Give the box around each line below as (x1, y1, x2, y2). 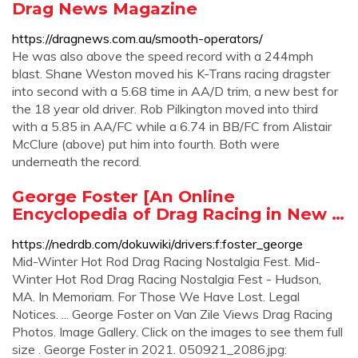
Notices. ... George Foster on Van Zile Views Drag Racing (12, 306, 332, 322)
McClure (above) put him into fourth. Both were (12, 136, 280, 152)
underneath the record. (12, 153, 141, 169)
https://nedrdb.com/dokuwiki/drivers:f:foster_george (12, 236, 303, 252)
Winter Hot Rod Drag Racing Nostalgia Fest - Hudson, (12, 271, 321, 287)
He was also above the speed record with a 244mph (12, 48, 313, 64)
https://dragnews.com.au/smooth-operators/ (12, 30, 263, 46)
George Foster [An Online (12, 186, 235, 206)
